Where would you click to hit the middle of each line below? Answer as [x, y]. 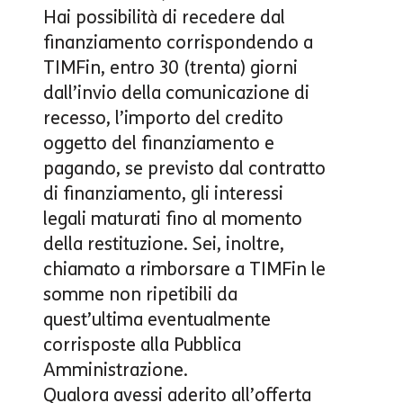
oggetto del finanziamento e [159, 143]
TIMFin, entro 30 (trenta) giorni [170, 67]
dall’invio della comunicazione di [176, 92]
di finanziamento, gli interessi [163, 193]
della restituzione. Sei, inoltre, [164, 243]
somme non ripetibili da [140, 294]
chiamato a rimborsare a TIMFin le [184, 269]
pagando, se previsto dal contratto [184, 168]
